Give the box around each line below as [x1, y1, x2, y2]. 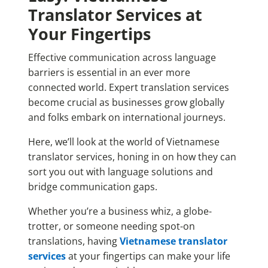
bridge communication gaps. [28, 179, 160, 193]
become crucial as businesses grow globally [28, 95, 224, 109]
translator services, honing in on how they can [28, 150, 236, 163]
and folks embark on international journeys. [28, 110, 228, 124]
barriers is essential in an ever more [28, 65, 190, 79]
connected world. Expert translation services [28, 80, 229, 94]
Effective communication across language [28, 50, 216, 64]
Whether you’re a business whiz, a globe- [28, 204, 212, 218]
